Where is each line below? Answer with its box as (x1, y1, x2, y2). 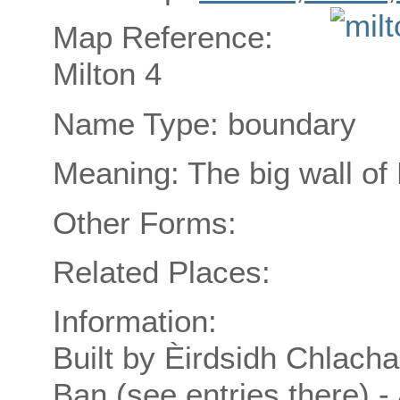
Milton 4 (53, 56, 162, 92)
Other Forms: (53, 204, 237, 240)
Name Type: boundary (53, 105, 356, 141)
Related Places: (53, 254, 271, 289)
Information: (53, 304, 217, 339)
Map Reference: (53, 20, 273, 55)
